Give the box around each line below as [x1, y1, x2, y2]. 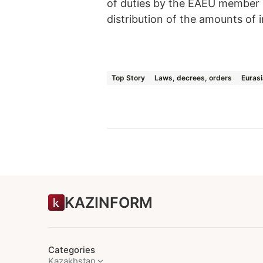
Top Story [112, 73, 145, 82]
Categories [48, 244, 95, 255]
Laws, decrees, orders [154, 73, 232, 82]
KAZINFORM [65, 193, 153, 211]
